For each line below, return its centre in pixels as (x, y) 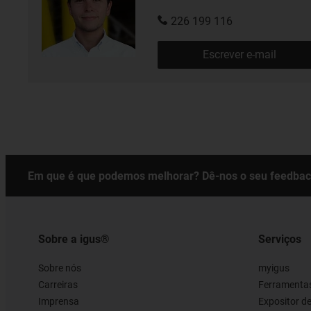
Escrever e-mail (239, 54)
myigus (274, 268)
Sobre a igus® (74, 239)
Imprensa (59, 301)
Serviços (279, 239)
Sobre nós (60, 268)
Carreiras (58, 284)
